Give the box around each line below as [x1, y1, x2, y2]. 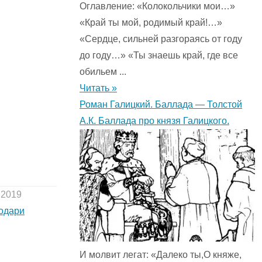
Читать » [80, 83, 117, 94]
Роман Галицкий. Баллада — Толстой [80, 99, 242, 110]
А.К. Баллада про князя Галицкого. [80, 116, 229, 126]
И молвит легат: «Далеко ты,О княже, [80, 250, 242, 260]
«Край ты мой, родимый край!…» [80, 18, 222, 28]
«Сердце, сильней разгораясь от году [80, 34, 242, 44]
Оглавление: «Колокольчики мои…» [80, 1, 235, 12]
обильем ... [80, 67, 126, 77]
